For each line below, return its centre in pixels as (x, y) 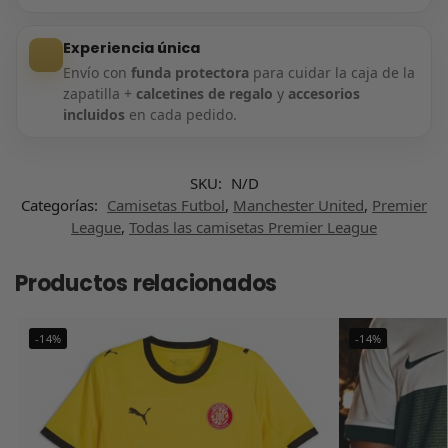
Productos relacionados (146, 283)
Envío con (96, 72)
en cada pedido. (180, 114)
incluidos (93, 114)
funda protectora (189, 72)
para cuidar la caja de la (331, 72)
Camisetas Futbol (166, 204)
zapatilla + (99, 93)
